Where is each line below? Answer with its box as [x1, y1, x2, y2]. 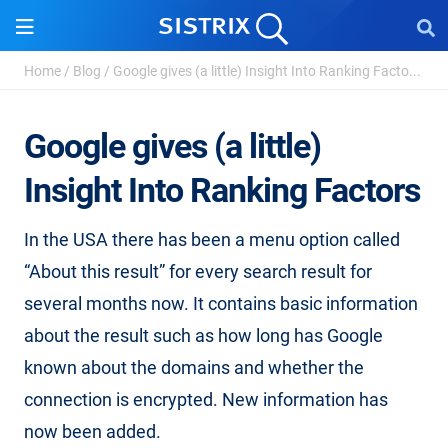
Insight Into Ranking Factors [24, 170, 420, 210]
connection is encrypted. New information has [24, 389, 388, 410]
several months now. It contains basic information [24, 293, 418, 314]
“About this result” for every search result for [24, 261, 372, 282]
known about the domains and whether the [24, 357, 364, 378]
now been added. [24, 421, 161, 442]
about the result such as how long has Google [24, 325, 383, 346]
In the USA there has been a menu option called [24, 229, 400, 250]
